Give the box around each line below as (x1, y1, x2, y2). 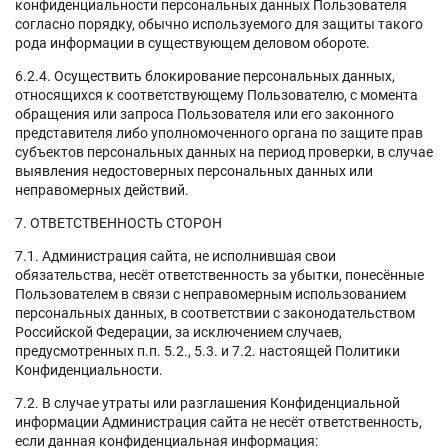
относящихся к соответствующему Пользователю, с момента (15, 86, 418, 103)
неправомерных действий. (15, 181, 189, 198)
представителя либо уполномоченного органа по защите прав (15, 124, 423, 141)
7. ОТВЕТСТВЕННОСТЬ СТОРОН (15, 214, 222, 231)
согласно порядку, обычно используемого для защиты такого (15, 15, 423, 32)
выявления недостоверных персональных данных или (15, 162, 373, 179)
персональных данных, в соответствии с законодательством (15, 304, 415, 321)
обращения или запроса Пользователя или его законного (15, 105, 394, 122)
